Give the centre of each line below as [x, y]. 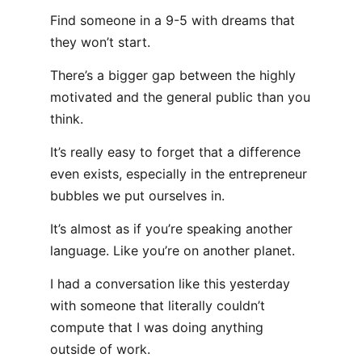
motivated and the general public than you [180, 97]
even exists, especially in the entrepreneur [179, 174]
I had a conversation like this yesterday [170, 284]
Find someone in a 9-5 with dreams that [173, 20]
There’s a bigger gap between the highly [173, 75]
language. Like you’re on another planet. [173, 250]
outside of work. [100, 349]
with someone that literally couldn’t [158, 305]
